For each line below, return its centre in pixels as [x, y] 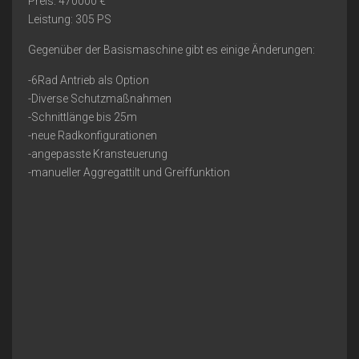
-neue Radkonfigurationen [93, 136]
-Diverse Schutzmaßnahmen [100, 99]
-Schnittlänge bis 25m [83, 117]
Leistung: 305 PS [70, 20]
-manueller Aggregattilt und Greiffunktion [129, 173]
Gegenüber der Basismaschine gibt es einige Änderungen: [171, 50]
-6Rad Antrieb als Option [89, 81]
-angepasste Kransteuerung [98, 154]
